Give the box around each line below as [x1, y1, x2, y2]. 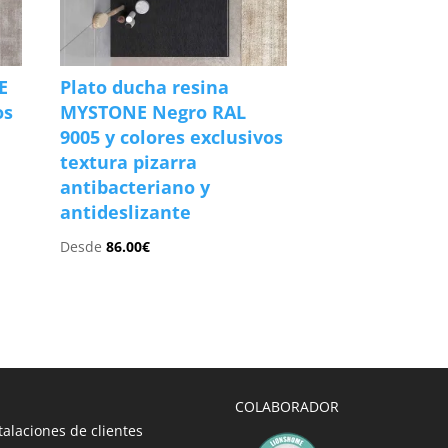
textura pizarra [60, 150, 198, 175]
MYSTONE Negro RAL [60, 100, 247, 125]
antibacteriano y [60, 175, 211, 200]
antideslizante [60, 200, 192, 225]
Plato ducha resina [60, 75, 230, 100]
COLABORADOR [234, 397, 339, 416]
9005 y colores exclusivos [60, 125, 284, 150]
